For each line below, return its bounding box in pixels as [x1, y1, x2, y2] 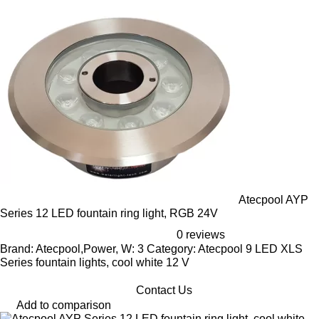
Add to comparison [16, 299, 111, 311]
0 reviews [177, 229, 225, 241]
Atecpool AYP [239, 194, 308, 206]
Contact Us [135, 284, 192, 296]
